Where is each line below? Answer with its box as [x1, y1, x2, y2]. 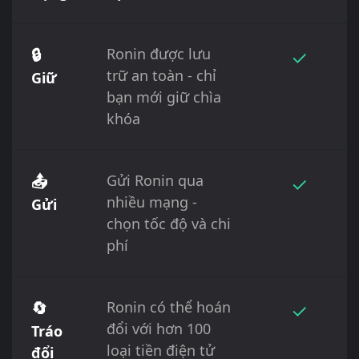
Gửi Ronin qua [107, 170, 204, 190]
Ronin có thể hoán [107, 296, 231, 317]
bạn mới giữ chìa [107, 87, 221, 107]
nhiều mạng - [107, 192, 197, 212]
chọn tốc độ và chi [107, 213, 231, 233]
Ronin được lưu [107, 43, 211, 63]
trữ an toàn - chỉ [107, 65, 216, 85]
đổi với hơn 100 [107, 318, 211, 338]
